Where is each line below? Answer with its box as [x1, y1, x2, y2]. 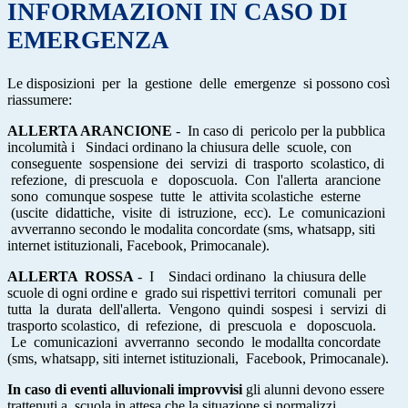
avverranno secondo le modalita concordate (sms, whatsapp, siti [7, 220, 375, 237]
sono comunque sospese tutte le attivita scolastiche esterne [7, 188, 361, 204]
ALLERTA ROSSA [7, 268, 134, 284]
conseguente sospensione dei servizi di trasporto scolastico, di [7, 155, 384, 171]
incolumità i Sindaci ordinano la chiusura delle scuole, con [7, 138, 352, 155]
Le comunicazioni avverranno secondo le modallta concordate [7, 333, 381, 350]
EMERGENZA [7, 26, 169, 55]
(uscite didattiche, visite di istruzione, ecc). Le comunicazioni [7, 204, 385, 220]
